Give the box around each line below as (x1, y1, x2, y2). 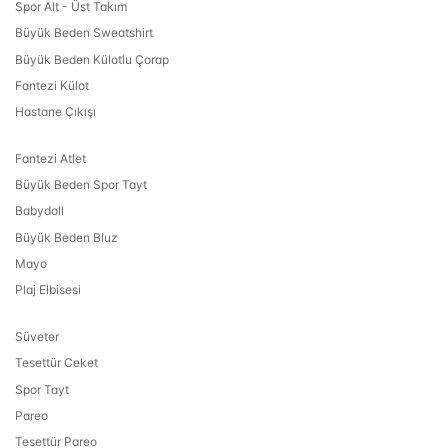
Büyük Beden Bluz (15, 229, 118, 245)
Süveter (15, 329, 59, 345)
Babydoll (15, 203, 64, 219)
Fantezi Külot (15, 77, 89, 93)
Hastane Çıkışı (15, 103, 96, 119)
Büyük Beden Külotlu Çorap (15, 51, 169, 67)
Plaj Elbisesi (15, 282, 81, 298)
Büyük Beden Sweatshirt (15, 25, 153, 41)
